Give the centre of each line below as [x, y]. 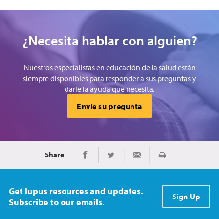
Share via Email [156, 158]
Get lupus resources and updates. [76, 191]
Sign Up [186, 196]
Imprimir [176, 159]
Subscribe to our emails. [57, 202]
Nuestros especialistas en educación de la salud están [109, 67]
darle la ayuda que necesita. [109, 89]
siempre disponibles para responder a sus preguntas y [109, 78]
